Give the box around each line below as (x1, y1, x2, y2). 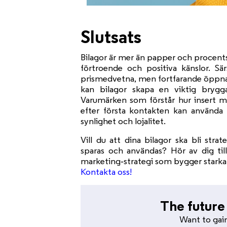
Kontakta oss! (81, 166, 132, 177)
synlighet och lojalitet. (81, 115, 166, 127)
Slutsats (81, 25, 142, 48)
